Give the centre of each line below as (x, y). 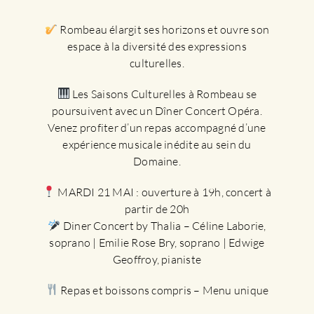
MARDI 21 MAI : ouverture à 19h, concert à (164, 192)
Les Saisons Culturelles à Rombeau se (163, 94)
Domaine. (157, 161)
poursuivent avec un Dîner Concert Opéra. (157, 110)
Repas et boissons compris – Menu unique (163, 290)
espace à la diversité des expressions (157, 46)
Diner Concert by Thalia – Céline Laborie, (163, 225)
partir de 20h (157, 209)
